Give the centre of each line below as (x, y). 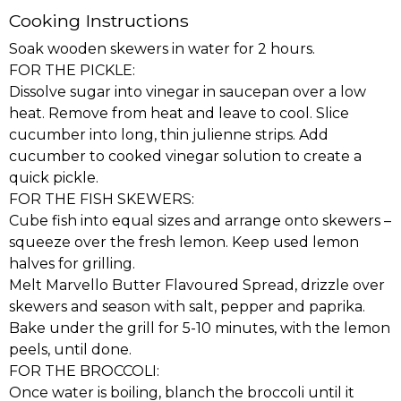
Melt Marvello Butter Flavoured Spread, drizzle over (197, 285)
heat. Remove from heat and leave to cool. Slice (179, 113)
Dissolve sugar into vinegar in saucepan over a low (188, 92)
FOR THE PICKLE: (72, 70)
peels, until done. (70, 350)
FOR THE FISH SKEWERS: (102, 199)
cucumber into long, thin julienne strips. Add (169, 135)
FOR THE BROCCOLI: (84, 371)
